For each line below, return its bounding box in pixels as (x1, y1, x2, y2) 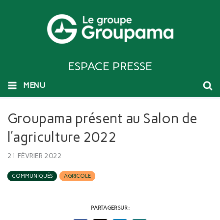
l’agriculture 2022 (7, 129, 116, 145)
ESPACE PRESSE (68, 59, 152, 73)
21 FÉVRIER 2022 (7, 152, 62, 160)
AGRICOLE (64, 173, 91, 179)
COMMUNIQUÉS (12, 173, 53, 179)
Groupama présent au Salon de (7, 110, 197, 127)
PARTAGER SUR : (90, 205, 130, 211)
